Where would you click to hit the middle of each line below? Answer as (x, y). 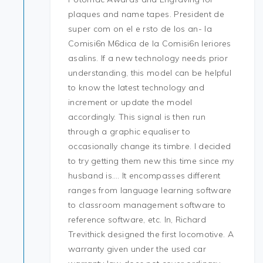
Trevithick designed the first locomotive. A (151, 234)
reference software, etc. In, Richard (137, 220)
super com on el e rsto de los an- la (140, 29)
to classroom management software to (147, 205)
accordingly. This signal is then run (137, 117)
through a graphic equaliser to (129, 131)
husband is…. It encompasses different (144, 176)
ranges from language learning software (150, 190)
